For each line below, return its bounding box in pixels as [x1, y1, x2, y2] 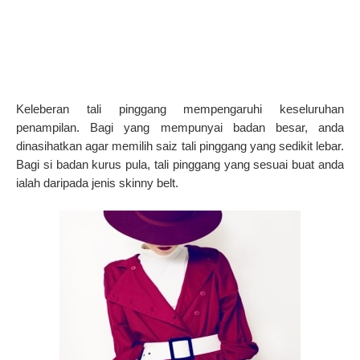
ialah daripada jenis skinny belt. [16, 176, 178, 190]
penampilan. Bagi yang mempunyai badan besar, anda [16, 121, 344, 135]
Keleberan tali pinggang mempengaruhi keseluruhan [16, 102, 344, 117]
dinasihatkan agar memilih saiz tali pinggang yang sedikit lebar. [16, 139, 344, 153]
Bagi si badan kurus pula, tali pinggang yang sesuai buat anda [16, 157, 344, 172]
